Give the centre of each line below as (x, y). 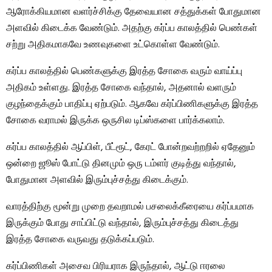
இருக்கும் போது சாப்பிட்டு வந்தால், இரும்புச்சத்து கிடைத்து (122, 223)
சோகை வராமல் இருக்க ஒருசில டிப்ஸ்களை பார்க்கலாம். (115, 121)
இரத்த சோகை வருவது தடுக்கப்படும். (80, 240)
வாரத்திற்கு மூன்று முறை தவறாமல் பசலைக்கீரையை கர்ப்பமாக (130, 207)
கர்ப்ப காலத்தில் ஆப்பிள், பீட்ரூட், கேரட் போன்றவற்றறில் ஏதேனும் (131, 147)
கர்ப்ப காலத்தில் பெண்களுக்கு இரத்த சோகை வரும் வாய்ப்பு (124, 71)
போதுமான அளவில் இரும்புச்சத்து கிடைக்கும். (97, 180)
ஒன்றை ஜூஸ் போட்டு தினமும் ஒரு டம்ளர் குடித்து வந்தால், (121, 164)
